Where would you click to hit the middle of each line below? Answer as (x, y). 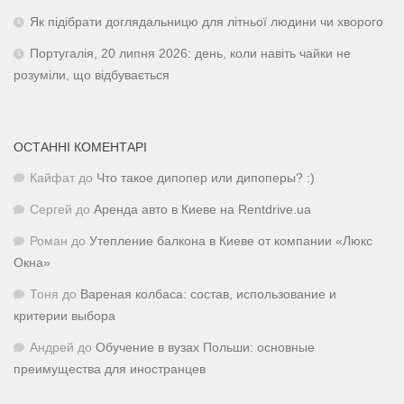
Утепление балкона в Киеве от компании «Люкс (231, 242)
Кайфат (52, 179)
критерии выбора (64, 317)
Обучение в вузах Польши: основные (205, 348)
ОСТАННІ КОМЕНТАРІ (80, 147)
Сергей (51, 210)
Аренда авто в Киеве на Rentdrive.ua (202, 210)
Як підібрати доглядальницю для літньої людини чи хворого (207, 23)
